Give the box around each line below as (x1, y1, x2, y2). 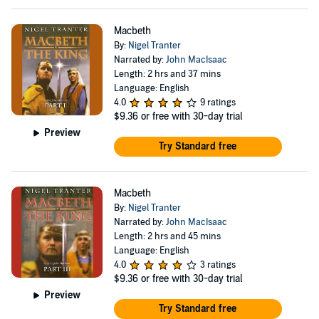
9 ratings (199, 97, 236, 108)
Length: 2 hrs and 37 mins (113, 68, 221, 80)
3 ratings (199, 259, 236, 271)
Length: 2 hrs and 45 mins (113, 231, 221, 242)
